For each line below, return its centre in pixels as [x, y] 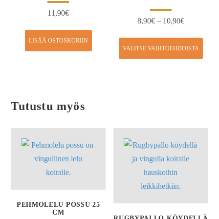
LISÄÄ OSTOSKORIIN [58, 40]
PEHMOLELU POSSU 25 [58, 205]
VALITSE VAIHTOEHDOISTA [161, 48]
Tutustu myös [48, 106]
